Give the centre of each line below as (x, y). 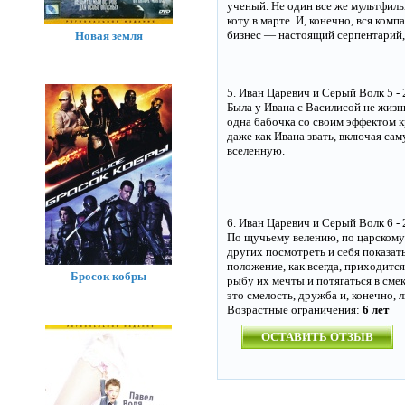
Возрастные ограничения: (295, 310)
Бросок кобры (108, 276)
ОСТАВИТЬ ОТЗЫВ (317, 337)
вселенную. (256, 151)
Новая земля (108, 36)
